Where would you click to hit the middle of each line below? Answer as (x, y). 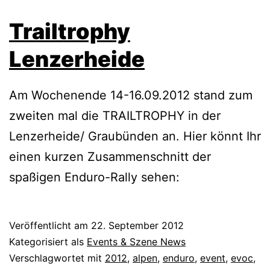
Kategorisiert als (48, 242)
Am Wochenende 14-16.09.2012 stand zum (131, 96)
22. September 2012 (137, 226)
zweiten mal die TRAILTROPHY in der (115, 116)
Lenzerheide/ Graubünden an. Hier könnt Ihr (135, 137)
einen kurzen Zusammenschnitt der (110, 157)
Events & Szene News (136, 242)
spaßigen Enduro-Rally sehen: (94, 177)
